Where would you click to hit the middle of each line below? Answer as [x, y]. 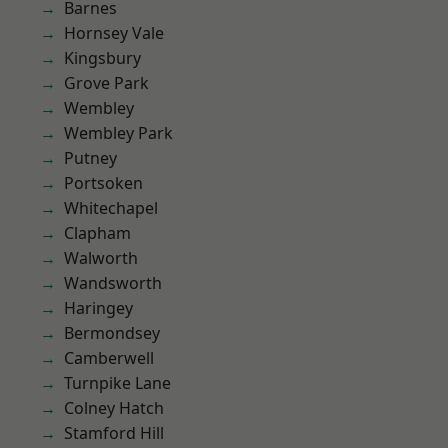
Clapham [97, 233]
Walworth [101, 258]
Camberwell [109, 358]
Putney [90, 158]
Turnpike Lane [117, 383]
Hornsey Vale [114, 33]
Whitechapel [111, 208]
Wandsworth [113, 283]
